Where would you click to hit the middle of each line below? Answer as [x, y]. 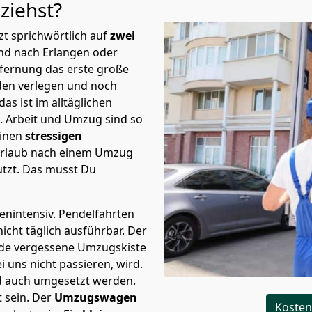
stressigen [54, 136]
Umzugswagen [96, 297]
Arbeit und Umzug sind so [74, 119]
